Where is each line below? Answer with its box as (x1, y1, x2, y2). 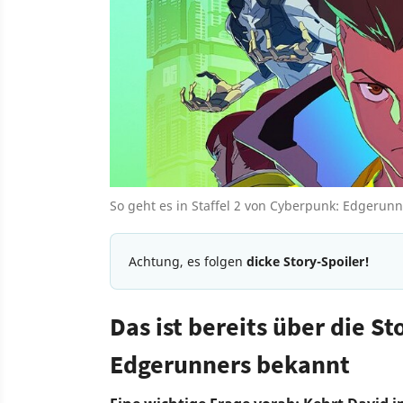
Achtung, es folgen (129, 253, 246, 271)
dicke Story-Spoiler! (246, 253, 370, 271)
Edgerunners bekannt (110, 348, 350, 381)
